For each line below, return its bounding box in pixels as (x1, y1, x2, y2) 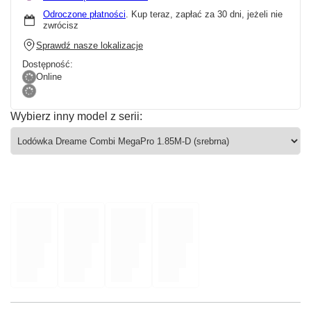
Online (36, 72, 62, 83)
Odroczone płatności (43, 9, 126, 20)
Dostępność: (22, 59, 73, 70)
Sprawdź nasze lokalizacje (36, 40, 143, 51)
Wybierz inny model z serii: (10, 110, 142, 123)
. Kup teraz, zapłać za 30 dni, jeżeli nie (126, 9, 283, 20)
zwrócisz (43, 20, 78, 31)
